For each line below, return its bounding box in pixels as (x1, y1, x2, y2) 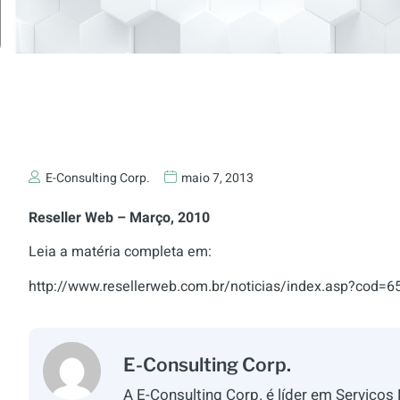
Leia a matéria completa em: (29, 241, 212, 263)
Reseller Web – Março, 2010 (29, 207, 210, 229)
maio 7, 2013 (181, 169, 254, 187)
